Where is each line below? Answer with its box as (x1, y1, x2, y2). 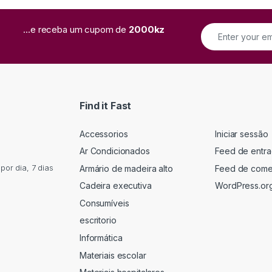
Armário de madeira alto (80, 163, 173, 174)
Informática (80, 233, 123, 243)
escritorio (80, 215, 117, 226)
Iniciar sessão (215, 128, 268, 139)
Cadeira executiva (80, 180, 152, 191)
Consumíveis (80, 197, 129, 208)
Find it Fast (80, 99, 132, 112)
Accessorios (80, 128, 128, 139)
